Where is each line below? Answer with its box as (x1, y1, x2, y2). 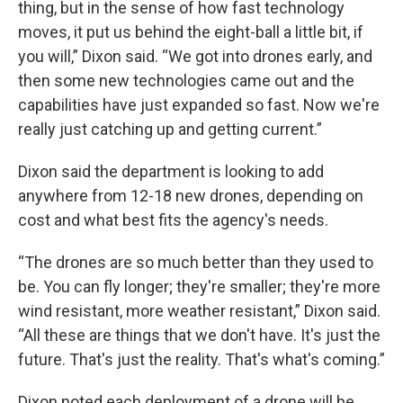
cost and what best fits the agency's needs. (18, 210, 328, 229)
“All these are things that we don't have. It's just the (18, 326, 381, 345)
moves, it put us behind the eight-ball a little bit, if (18, 22, 363, 41)
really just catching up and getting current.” (18, 120, 322, 139)
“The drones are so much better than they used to (18, 253, 373, 272)
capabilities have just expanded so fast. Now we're (18, 95, 380, 114)
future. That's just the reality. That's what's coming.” (18, 350, 385, 369)
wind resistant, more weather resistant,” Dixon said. (18, 301, 381, 320)
